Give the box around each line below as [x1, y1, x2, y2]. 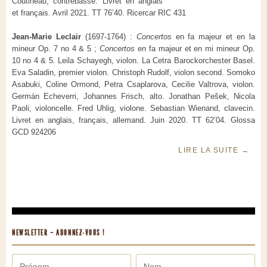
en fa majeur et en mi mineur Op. [135, 44, 255, 54]
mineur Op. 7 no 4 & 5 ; [12, 44, 100, 54]
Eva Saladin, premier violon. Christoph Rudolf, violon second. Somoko [12, 68, 255, 77]
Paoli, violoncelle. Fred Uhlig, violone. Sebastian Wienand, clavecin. [12, 104, 255, 113]
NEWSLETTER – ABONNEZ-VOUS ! [12, 228, 105, 238]
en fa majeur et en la [171, 32, 256, 42]
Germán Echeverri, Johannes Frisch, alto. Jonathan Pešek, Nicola [12, 92, 255, 101]
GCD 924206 [12, 128, 56, 137]
